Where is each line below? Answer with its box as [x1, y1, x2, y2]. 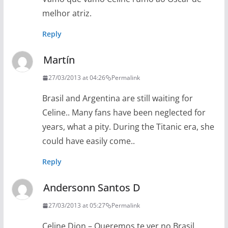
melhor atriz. [42, 8, 92, 19]
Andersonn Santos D [43, 181, 140, 194]
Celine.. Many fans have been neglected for [42, 107, 206, 118]
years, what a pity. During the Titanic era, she [42, 121, 214, 132]
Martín [43, 53, 75, 67]
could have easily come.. [42, 135, 135, 147]
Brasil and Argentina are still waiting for [42, 93, 193, 104]
